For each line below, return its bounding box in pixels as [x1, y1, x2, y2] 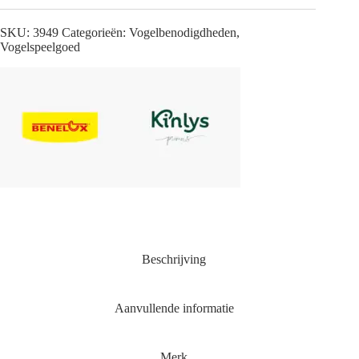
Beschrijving [142, 252, 207, 267]
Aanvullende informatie [114, 301, 234, 316]
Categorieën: [62, 25, 129, 39]
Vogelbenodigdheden [129, 25, 236, 39]
